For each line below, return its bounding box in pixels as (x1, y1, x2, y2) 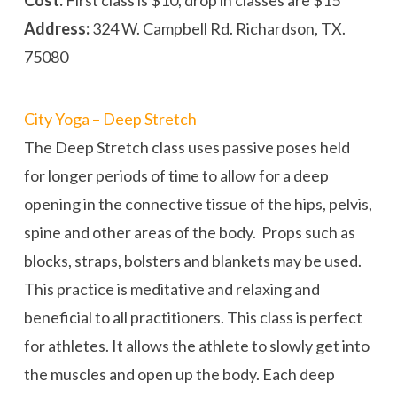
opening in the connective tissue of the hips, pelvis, (23, 194, 372, 214)
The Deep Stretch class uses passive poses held (23, 137, 350, 158)
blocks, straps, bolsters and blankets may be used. (23, 251, 362, 271)
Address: (23, 18, 92, 38)
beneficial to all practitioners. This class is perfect (23, 307, 362, 328)
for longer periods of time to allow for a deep (23, 166, 329, 186)
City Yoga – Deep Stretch (23, 109, 197, 129)
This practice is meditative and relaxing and (23, 279, 320, 300)
